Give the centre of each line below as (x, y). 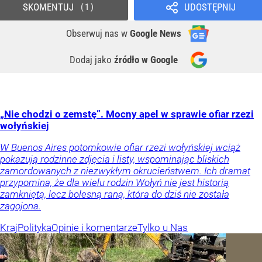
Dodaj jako (92, 59)
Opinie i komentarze (94, 227)
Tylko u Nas (163, 227)
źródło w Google (146, 59)
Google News (156, 33)
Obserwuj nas (94, 33)
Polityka (35, 227)
